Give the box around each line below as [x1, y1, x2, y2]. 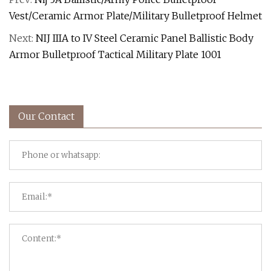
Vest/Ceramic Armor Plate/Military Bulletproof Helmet [9, 10, 262, 22]
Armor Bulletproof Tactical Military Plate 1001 [9, 48, 221, 60]
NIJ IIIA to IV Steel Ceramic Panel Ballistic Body [36, 32, 253, 44]
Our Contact [18, 110, 74, 122]
